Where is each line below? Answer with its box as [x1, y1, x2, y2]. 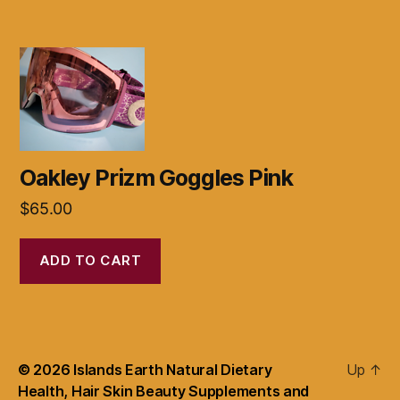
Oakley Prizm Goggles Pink [20, 163, 294, 191]
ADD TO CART [38, 252, 142, 270]
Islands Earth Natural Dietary [73, 360, 272, 379]
